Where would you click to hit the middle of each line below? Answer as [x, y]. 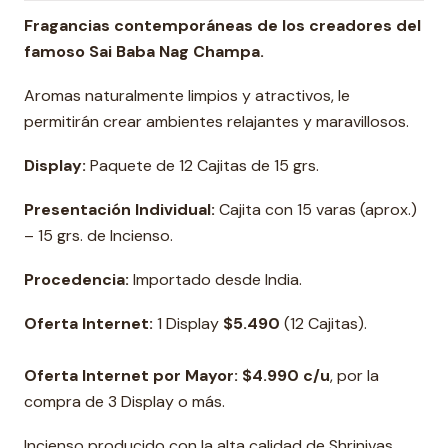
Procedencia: [78, 279]
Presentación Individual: [119, 209]
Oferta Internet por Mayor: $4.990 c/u [177, 375]
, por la [354, 375]
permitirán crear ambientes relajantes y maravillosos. [216, 121]
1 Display [188, 323]
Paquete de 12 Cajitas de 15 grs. [202, 165]
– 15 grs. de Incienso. [98, 235]
